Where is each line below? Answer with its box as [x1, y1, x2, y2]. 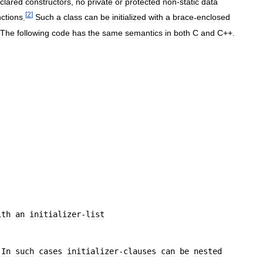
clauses [123, 246, 156, 256]
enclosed [197, 12, 230, 22]
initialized [112, 12, 146, 22]
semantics [125, 28, 163, 38]
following [17, 28, 49, 38]
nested [194, 246, 222, 256]
